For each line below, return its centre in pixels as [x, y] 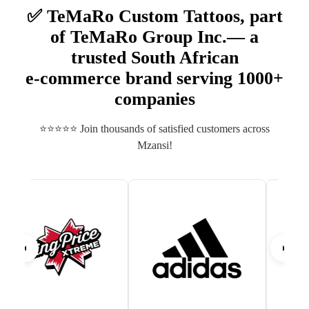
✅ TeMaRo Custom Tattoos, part [154, 16]
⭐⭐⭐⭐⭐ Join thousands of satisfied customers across [154, 128]
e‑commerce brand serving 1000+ [154, 78]
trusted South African [154, 57]
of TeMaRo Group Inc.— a [154, 37]
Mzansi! [154, 145]
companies [154, 99]
